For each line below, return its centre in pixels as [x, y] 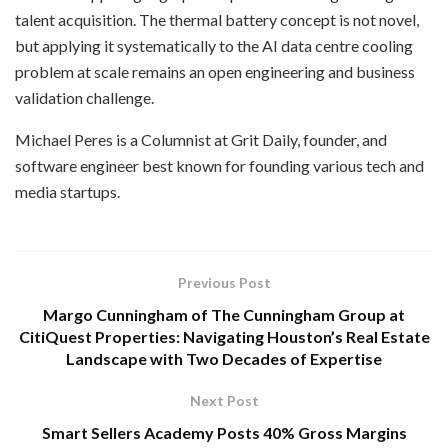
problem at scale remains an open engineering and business [215, 71]
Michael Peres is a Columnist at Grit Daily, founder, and [201, 139]
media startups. [67, 191]
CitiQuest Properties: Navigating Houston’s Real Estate [224, 336]
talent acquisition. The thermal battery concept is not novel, [217, 19]
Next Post [224, 400]
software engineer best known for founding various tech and [219, 165]
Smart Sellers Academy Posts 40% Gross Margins [224, 432]
